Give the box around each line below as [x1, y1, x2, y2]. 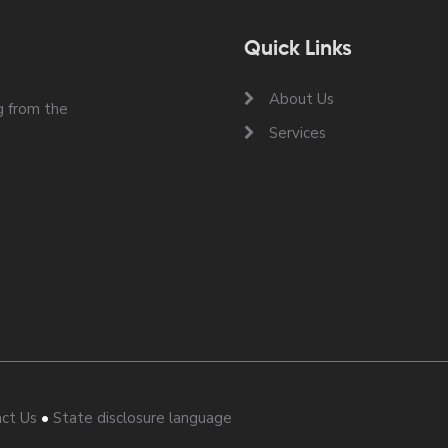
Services [269, 123, 326, 144]
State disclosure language [53, 408, 232, 429]
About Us [269, 89, 334, 110]
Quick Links [244, 39, 352, 61]
